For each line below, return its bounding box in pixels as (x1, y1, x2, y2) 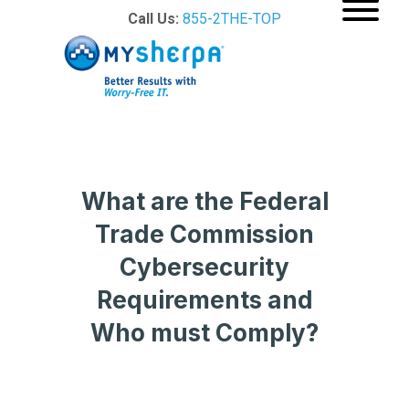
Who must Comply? (90, 318, 319, 347)
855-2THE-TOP (183, 9, 281, 27)
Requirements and (96, 285, 313, 314)
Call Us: (128, 9, 183, 27)
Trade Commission (95, 219, 314, 248)
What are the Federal (80, 186, 329, 215)
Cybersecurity (120, 252, 289, 281)
